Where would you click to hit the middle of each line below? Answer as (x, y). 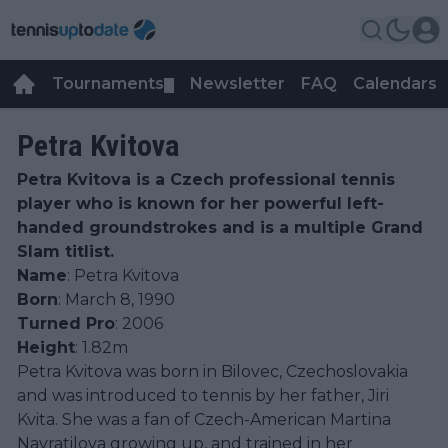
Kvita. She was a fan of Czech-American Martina (204, 419)
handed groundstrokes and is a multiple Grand (220, 227)
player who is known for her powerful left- (200, 203)
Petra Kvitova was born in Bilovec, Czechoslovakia (212, 371)
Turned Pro (66, 323)
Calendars (395, 83)
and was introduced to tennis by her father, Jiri (203, 395)
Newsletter (237, 83)
